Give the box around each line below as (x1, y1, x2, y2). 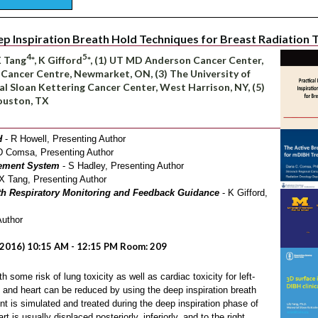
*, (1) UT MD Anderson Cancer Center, (87, 53, 263, 66)
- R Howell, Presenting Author (2, 133, 126, 144)
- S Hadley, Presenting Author (60, 160, 184, 171)
